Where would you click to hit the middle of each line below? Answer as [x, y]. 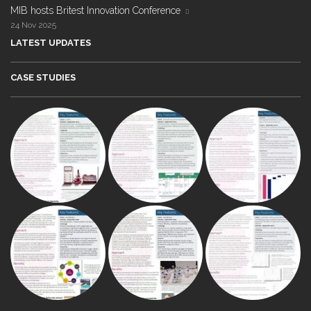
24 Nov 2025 [33, 25]
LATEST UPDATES [51, 43]
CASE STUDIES [43, 77]
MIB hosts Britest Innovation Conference [95, 10]
